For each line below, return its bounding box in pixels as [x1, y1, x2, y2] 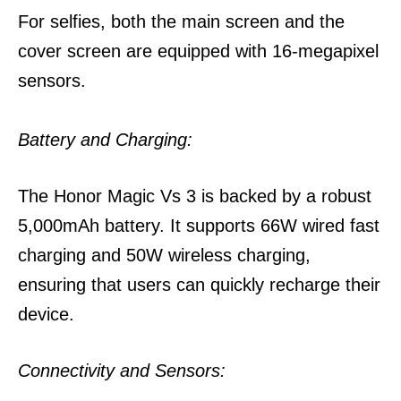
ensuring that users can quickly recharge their [18, 275, 380, 294]
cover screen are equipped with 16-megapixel [18, 41, 379, 61]
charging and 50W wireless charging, [18, 245, 311, 265]
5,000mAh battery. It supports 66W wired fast [18, 216, 380, 235]
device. [18, 304, 74, 324]
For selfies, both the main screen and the [18, 12, 345, 31]
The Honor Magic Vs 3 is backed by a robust [18, 186, 371, 206]
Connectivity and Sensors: [18, 361, 226, 380]
